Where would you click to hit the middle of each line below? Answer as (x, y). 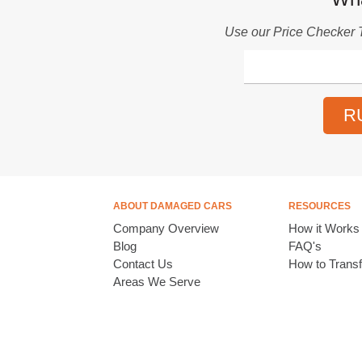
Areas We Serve (156, 282)
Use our (249, 32)
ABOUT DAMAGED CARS (172, 206)
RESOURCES (319, 206)
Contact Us (143, 264)
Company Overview (166, 228)
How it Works (324, 228)
